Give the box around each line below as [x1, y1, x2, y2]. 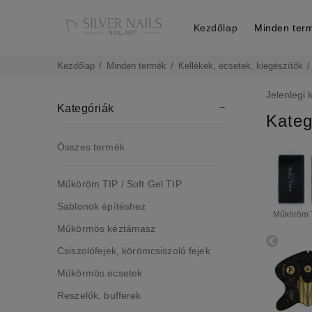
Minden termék [107, 61, 166, 71]
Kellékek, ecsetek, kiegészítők [178, 61, 303, 71]
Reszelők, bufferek [57, 290, 141, 301]
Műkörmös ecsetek [57, 267, 143, 279]
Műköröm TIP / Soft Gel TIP [57, 178, 182, 189]
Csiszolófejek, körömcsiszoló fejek [57, 245, 210, 256]
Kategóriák [57, 102, 114, 114]
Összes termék [57, 141, 125, 153]
